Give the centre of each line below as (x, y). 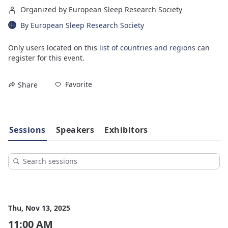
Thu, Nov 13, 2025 (39, 208)
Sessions (27, 130)
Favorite (79, 84)
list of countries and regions (147, 47)
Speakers (75, 130)
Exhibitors (126, 130)
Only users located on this (54, 47)
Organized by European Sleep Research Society (101, 9)
